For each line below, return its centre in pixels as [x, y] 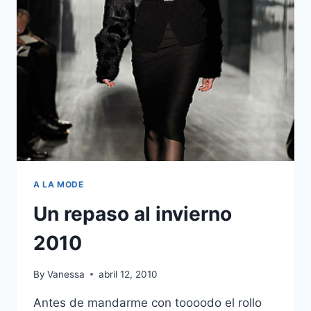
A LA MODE [59, 185]
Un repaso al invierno [133, 214]
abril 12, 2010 [128, 274]
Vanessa [66, 274]
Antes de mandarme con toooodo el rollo [148, 302]
